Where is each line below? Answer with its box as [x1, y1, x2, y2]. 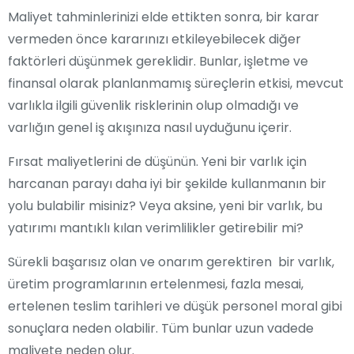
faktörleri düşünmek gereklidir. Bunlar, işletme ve [8, 51, 308, 70]
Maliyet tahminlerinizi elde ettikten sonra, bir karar [8, 7, 319, 26]
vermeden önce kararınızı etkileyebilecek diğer [8, 29, 301, 48]
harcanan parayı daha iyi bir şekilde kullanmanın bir [8, 174, 326, 193]
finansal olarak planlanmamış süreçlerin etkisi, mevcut [8, 73, 344, 92]
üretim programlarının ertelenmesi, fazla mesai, [8, 274, 303, 293]
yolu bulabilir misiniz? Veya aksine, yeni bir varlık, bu [8, 196, 322, 215]
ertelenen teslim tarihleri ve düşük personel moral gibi [8, 296, 342, 315]
